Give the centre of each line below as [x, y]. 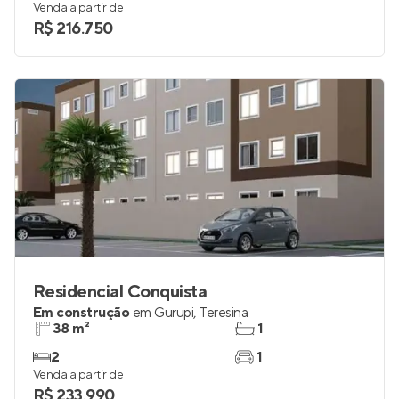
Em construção [81, 313]
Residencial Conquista [120, 292]
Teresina [224, 313]
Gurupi [174, 313]
